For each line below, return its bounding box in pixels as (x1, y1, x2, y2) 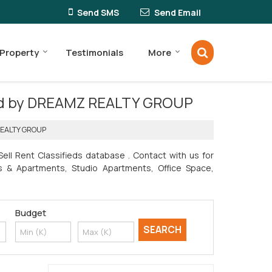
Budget (15, 206, 46, 219)
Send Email (154, 6, 201, 18)
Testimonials (66, 46, 123, 59)
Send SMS (77, 6, 119, 18)
